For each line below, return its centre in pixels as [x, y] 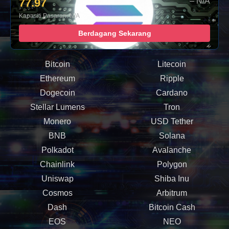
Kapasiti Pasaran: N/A [49, 16]
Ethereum [57, 78]
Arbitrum [172, 193]
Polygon [172, 164]
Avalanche [172, 150]
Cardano [172, 93]
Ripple [172, 78]
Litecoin [172, 64]
